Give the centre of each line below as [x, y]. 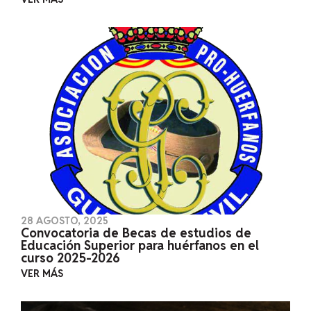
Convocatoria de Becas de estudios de [136, 233]
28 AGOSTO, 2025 [64, 220]
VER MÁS [42, 273]
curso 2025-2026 [70, 258]
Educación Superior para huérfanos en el [140, 245]
